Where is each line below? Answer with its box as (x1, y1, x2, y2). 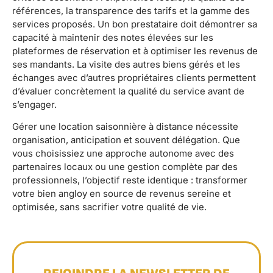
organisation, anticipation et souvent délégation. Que (12, 134, 240, 146)
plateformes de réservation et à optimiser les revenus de (12, 44, 258, 57)
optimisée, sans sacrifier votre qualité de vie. (12, 201, 207, 213)
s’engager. (12, 98, 57, 110)
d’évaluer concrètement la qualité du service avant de (12, 85, 244, 97)
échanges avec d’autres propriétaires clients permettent (12, 71, 256, 83)
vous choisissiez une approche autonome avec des (12, 147, 234, 160)
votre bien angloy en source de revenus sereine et (12, 188, 231, 200)
